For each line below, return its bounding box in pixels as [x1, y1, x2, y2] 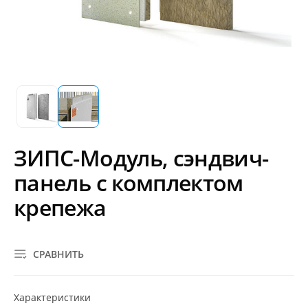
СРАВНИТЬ [33, 247, 84, 261]
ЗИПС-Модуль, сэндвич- [14, 143, 269, 173]
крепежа [14, 192, 107, 222]
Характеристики [14, 291, 91, 304]
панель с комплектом [14, 168, 243, 197]
